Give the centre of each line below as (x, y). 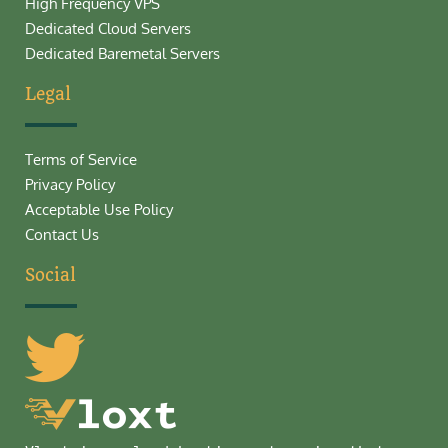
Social (50, 274)
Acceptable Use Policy (99, 208)
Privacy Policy (70, 183)
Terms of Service (81, 158)
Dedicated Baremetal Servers (122, 52)
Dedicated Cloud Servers (108, 27)
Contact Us (62, 233)
